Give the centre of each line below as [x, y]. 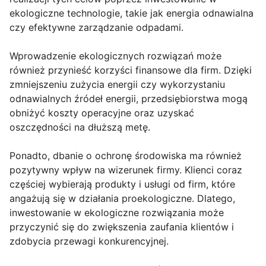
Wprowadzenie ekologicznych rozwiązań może [115, 56]
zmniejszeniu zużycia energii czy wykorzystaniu [117, 84]
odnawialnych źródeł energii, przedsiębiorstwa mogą [129, 99]
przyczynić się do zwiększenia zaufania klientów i [122, 227]
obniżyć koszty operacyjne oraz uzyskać [102, 113]
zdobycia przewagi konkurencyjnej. [89, 241]
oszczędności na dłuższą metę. [80, 127]
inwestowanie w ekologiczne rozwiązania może [117, 213]
